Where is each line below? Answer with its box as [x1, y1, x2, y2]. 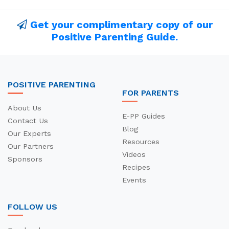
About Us [8, 104, 41, 112]
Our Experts [8, 129, 51, 138]
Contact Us [8, 117, 48, 125]
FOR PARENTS [122, 88, 179, 98]
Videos [122, 150, 146, 159]
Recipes [122, 163, 150, 172]
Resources [122, 138, 159, 146]
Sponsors [8, 155, 42, 164]
